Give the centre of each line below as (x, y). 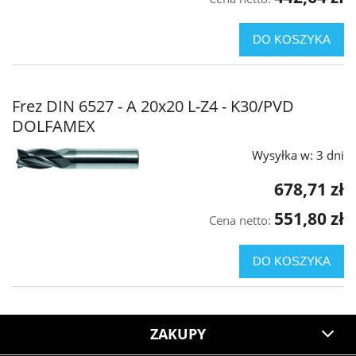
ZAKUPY (178, 334)
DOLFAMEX (54, 126)
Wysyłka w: (282, 155)
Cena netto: (242, 220)
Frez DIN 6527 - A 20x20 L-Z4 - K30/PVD (153, 106)
